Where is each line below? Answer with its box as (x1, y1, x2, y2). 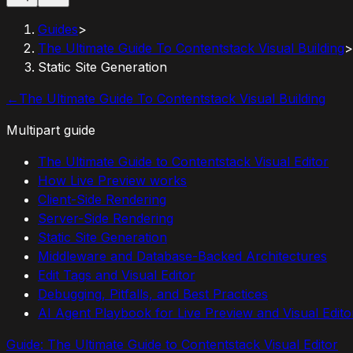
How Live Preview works (38, 173, 187, 188)
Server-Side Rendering (38, 210, 173, 226)
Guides (38, 21, 78, 37)
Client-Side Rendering (38, 191, 166, 207)
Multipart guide (6, 122, 95, 138)
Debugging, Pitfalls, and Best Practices (38, 286, 268, 302)
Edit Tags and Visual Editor (38, 267, 195, 283)
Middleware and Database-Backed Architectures (38, 248, 327, 264)
